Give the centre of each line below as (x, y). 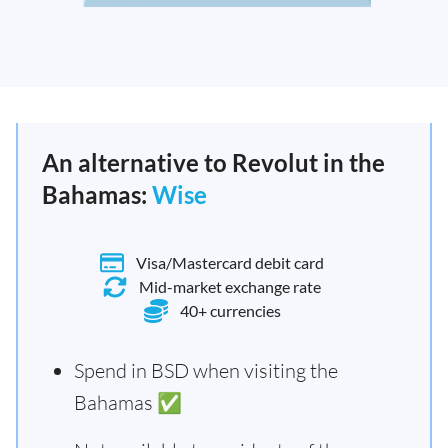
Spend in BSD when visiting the (206, 370)
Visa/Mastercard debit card (230, 262)
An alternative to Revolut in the (213, 162)
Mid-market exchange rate (230, 286)
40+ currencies (230, 310)
